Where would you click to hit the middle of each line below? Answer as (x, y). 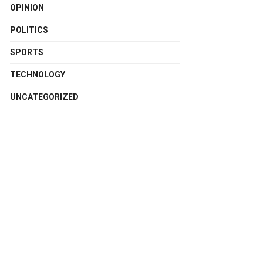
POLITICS (29, 30)
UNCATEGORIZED (44, 97)
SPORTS (27, 52)
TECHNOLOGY (38, 75)
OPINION (27, 8)
